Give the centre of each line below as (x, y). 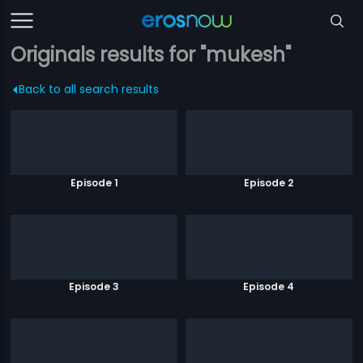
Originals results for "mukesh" (151, 55)
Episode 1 (94, 182)
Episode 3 (94, 287)
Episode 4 (269, 287)
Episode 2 (269, 182)
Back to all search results (89, 89)
